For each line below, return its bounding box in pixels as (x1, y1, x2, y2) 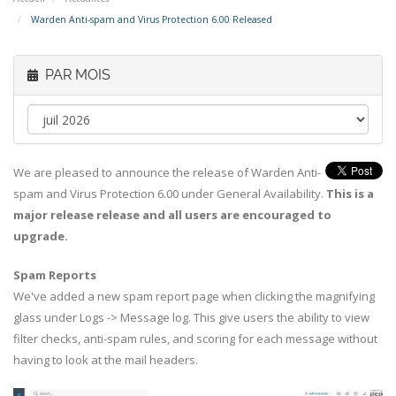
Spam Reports (13, 267, 96, 283)
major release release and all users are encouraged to (13, 207, 331, 223)
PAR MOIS (38, 66, 110, 83)
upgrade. (13, 228, 71, 244)
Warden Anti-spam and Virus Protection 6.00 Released (28, 13, 272, 26)
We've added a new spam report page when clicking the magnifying (13, 288, 375, 304)
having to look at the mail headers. (13, 352, 198, 368)
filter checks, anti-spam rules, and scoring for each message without (13, 331, 377, 346)
